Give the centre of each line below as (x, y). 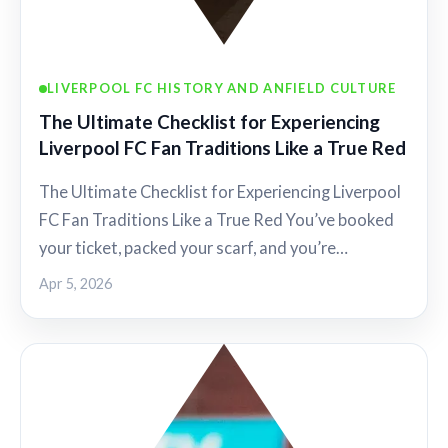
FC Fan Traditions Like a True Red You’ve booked (216, 219)
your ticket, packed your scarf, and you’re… (193, 247)
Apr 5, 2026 (75, 283)
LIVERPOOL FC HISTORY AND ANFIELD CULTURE (222, 88)
